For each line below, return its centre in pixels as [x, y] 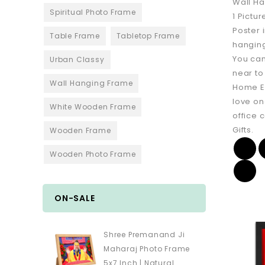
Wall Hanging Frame [91, 83]
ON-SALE [75, 198]
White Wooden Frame [93, 107]
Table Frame [75, 36]
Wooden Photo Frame [93, 154]
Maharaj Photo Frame [147, 249]
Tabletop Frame [148, 36]
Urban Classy [77, 60]
